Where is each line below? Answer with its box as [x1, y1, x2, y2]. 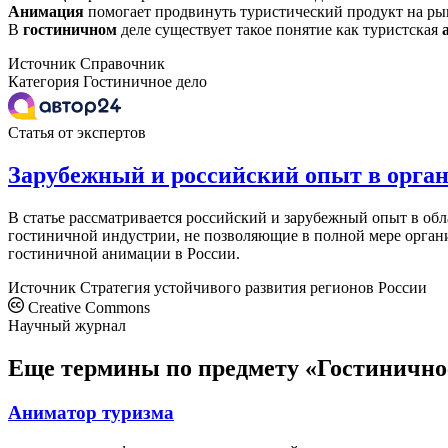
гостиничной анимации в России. [8, 244, 240, 262]
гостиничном [23, 21, 117, 39]
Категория [8, 73, 79, 91]
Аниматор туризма [8, 401, 174, 423]
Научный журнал [8, 316, 126, 334]
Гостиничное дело [83, 73, 207, 91]
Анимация [8, 3, 84, 21]
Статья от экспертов [8, 124, 146, 142]
